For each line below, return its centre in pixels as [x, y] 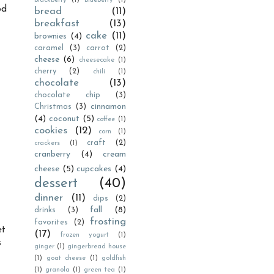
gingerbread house [97, 247]
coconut [64, 119]
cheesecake [96, 60]
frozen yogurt [85, 235]
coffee [106, 120]
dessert [56, 184]
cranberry [52, 154]
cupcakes [94, 169]
